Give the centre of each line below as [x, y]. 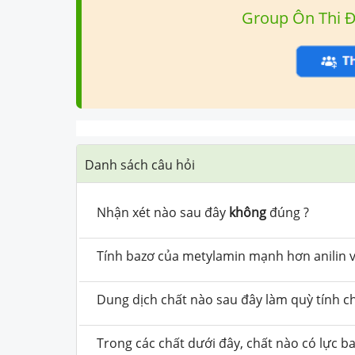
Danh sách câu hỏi [140, 164]
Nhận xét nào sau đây [163, 212]
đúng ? [288, 212]
